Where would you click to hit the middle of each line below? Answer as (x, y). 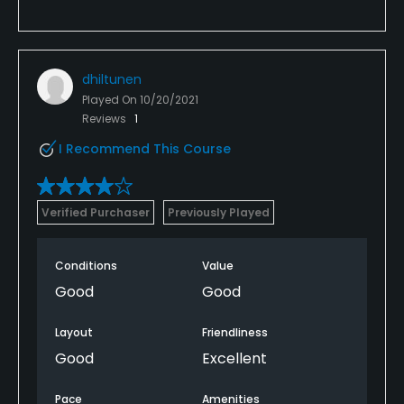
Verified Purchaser (96, 212)
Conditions (86, 265)
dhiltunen (112, 79)
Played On (111, 99)
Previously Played (219, 212)
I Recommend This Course (145, 148)
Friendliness (235, 332)
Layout (74, 332)
